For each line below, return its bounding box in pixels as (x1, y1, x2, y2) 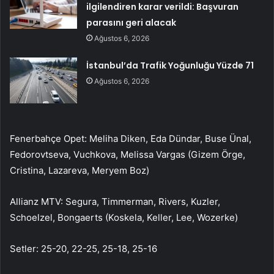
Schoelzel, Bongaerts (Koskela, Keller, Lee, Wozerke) (10, 211, 238, 223)
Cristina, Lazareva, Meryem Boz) (10, 164, 149, 176)
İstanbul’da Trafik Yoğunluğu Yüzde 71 (86, 59, 254, 72)
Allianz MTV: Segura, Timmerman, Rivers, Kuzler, (10, 195, 220, 207)
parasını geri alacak (86, 16, 177, 29)
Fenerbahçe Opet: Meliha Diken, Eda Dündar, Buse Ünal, (10, 132, 251, 144)
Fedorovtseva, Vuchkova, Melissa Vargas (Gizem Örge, (10, 148, 245, 160)
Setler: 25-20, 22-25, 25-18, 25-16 (10, 242, 157, 254)
